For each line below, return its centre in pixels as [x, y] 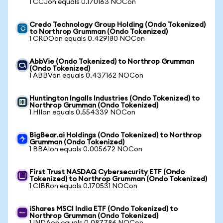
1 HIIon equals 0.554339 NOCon [82, 112]
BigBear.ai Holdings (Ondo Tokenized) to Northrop [115, 135]
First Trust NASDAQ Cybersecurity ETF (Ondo [107, 172]
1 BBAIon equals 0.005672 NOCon [86, 149]
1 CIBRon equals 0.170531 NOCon [83, 186]
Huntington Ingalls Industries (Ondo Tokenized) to [114, 99]
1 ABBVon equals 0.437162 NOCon [86, 76]
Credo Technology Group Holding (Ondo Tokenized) [117, 25]
